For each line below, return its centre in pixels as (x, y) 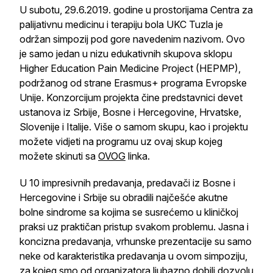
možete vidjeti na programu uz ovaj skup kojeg (121, 141)
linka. (138, 156)
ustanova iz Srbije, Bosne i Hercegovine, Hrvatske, (130, 112)
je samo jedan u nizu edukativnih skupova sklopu (126, 54)
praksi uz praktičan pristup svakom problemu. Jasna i (134, 227)
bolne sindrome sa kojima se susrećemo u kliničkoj (129, 212)
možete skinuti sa (59, 156)
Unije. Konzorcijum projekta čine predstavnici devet (131, 97)
